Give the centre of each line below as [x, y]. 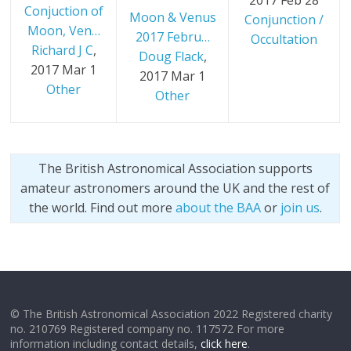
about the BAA [218, 208]
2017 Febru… [172, 37]
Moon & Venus [172, 18]
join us [300, 208]
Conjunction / [284, 20]
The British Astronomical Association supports [175, 169]
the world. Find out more [102, 208]
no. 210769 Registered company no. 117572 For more [148, 329]
